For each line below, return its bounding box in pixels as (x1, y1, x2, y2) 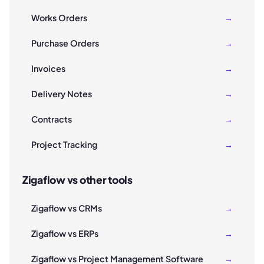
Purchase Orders (31, 38, 99, 49)
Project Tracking (31, 139, 97, 150)
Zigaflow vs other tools (22, 173, 133, 187)
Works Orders (31, 12, 87, 24)
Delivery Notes (31, 88, 92, 100)
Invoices (31, 63, 65, 74)
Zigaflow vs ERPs (31, 228, 98, 239)
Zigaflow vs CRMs (31, 203, 102, 214)
